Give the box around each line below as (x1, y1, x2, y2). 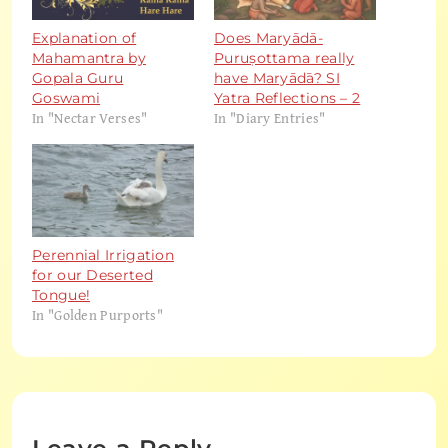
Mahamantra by (32, 49, 146, 68)
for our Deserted (32, 266, 153, 284)
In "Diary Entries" (214, 108, 326, 129)
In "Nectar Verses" (32, 108, 148, 129)
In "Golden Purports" (32, 305, 163, 325)
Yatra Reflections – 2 (214, 89, 361, 108)
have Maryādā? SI (214, 69, 340, 88)
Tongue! (32, 286, 91, 304)
